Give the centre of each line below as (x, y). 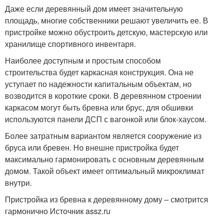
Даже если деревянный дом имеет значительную (94, 8)
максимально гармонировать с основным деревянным (104, 159)
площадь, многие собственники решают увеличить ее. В (107, 20)
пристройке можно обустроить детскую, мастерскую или (106, 32)
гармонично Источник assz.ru (58, 211)
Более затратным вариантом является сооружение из (103, 135)
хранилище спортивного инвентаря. (70, 44)
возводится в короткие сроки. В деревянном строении (103, 95)
